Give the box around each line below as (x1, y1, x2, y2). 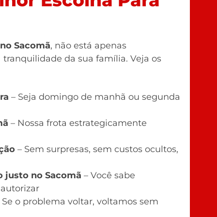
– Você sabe (81, 170, 135, 181)
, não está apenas (50, 40, 126, 51)
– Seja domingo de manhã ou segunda (9, 91, 180, 102)
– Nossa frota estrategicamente (8, 117, 147, 128)
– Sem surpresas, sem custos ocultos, (15, 143, 178, 155)
